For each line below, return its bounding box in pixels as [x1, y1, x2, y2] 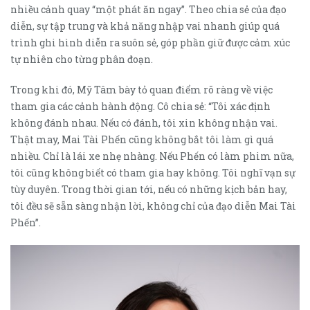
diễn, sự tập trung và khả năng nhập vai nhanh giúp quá [10, 19, 280, 33]
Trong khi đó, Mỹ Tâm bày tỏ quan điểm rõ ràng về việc [10, 82, 273, 96]
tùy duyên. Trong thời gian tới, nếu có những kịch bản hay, [10, 182, 287, 196]
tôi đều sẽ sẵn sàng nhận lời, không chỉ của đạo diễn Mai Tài [10, 199, 296, 212]
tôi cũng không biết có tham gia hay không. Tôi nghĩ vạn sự [10, 165, 295, 179]
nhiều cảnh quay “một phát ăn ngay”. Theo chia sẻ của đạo [10, 2, 286, 16]
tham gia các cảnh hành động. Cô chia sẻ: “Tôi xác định [10, 99, 271, 113]
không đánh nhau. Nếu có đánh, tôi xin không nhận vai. [10, 116, 277, 129]
